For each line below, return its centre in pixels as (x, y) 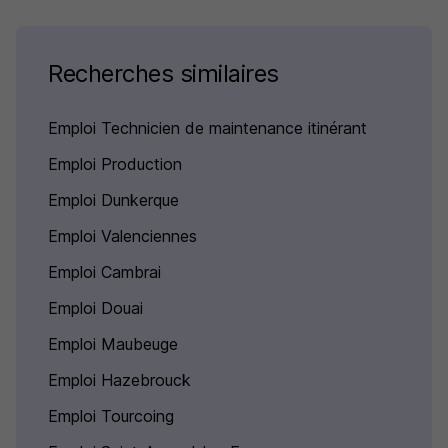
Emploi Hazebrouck (119, 380)
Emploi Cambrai (104, 272)
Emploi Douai (95, 308)
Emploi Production (115, 164)
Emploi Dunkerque (113, 200)
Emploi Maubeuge (113, 344)
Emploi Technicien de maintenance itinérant (207, 128)
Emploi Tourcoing (111, 416)
